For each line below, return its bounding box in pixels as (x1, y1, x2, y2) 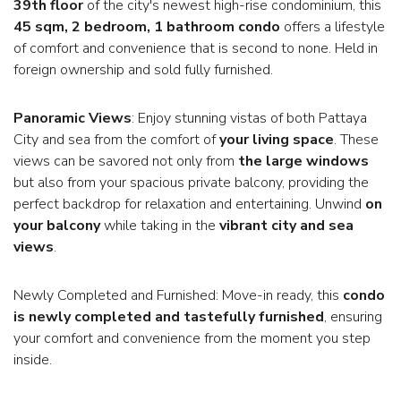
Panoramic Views (13, 107, 132, 128)
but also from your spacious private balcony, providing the (13, 172, 369, 192)
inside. (13, 349, 52, 370)
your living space (219, 129, 334, 149)
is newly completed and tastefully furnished (13, 306, 324, 327)
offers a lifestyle (280, 16, 385, 37)
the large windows (238, 150, 369, 171)
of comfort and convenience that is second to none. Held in (13, 38, 378, 58)
